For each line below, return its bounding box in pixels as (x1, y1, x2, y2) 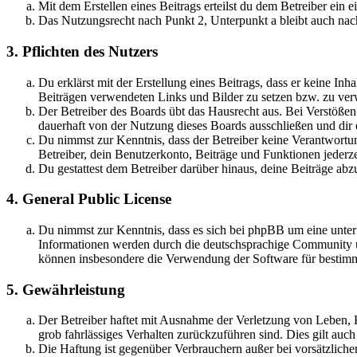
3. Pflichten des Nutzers (6, 42, 158, 60)
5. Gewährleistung (6, 280, 125, 298)
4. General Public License (6, 190, 171, 208)
